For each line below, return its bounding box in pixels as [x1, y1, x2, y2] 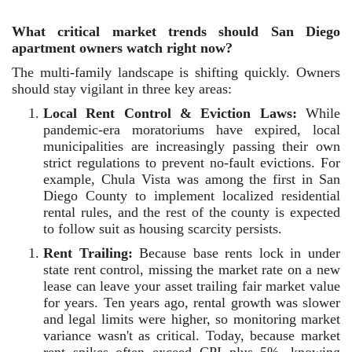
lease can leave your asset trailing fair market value [43, 278, 340, 294]
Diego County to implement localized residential [43, 188, 340, 203]
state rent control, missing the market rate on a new [43, 262, 340, 277]
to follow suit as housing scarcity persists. [43, 221, 282, 236]
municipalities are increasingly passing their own [43, 138, 340, 154]
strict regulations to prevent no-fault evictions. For [43, 155, 340, 170]
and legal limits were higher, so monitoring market [43, 311, 340, 327]
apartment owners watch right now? [12, 40, 233, 56]
